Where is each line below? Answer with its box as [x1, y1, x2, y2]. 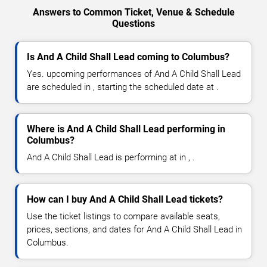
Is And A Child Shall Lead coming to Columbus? [27, 51, 229, 63]
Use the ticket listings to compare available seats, [27, 211, 220, 222]
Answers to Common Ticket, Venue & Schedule [32, 7, 235, 18]
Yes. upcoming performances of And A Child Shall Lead [27, 69, 241, 80]
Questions [112, 18, 155, 30]
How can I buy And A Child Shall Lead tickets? [27, 194, 223, 206]
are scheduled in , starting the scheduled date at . [27, 82, 219, 93]
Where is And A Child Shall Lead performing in [27, 123, 225, 135]
